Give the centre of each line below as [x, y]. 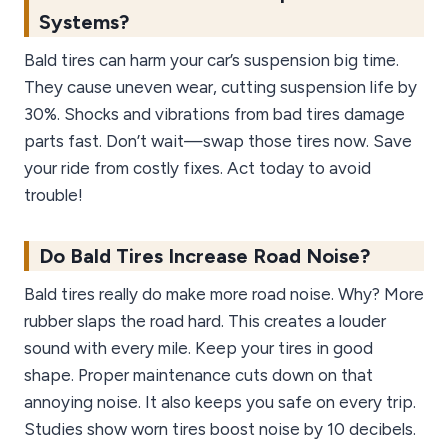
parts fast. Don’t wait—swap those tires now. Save [218, 141]
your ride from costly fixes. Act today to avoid [197, 168]
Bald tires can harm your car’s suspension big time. [211, 60]
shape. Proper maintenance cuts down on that [198, 375]
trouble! [53, 195]
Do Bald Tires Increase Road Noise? [204, 256]
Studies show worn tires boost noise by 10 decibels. [220, 429]
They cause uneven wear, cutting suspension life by [220, 87]
